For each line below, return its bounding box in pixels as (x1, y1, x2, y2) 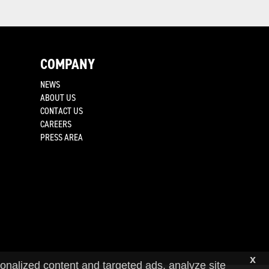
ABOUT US (40, 91, 76, 104)
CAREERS (40, 118, 71, 130)
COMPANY (40, 55, 95, 74)
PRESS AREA (40, 131, 83, 144)
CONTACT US (40, 104, 83, 117)
